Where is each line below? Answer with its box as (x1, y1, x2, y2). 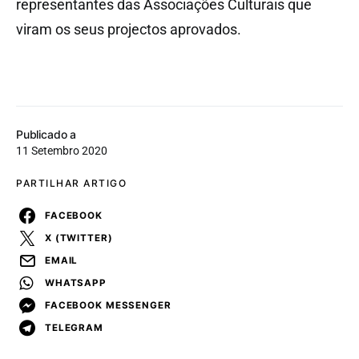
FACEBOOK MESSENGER (45, 299, 171, 311)
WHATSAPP (45, 276, 107, 288)
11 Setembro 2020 (16, 144, 107, 158)
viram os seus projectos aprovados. (16, 21, 241, 38)
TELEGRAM (45, 321, 103, 333)
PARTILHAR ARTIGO (16, 177, 127, 190)
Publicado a (16, 127, 77, 142)
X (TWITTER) (45, 232, 113, 244)
